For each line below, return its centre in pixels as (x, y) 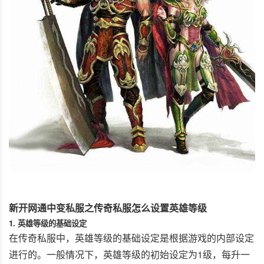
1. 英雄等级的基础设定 (48, 223)
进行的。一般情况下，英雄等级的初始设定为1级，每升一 (129, 254)
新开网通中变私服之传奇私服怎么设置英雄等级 (108, 208)
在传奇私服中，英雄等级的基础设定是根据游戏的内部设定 (131, 238)
